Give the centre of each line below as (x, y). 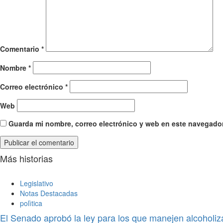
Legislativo (37, 183)
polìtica (31, 203)
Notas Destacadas (49, 193)
